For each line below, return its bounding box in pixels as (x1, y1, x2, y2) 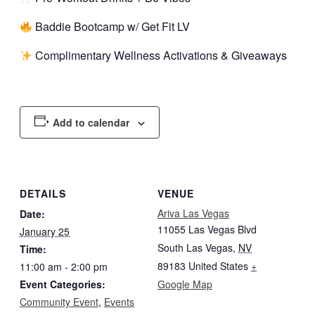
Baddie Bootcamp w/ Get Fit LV (32, 18, 191, 34)
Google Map (157, 276, 212, 291)
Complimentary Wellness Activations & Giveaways (32, 47, 288, 63)
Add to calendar (52, 115, 129, 129)
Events (104, 294, 134, 309)
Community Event (20, 294, 98, 309)
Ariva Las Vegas (157, 205, 229, 220)
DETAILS (20, 186, 66, 200)
